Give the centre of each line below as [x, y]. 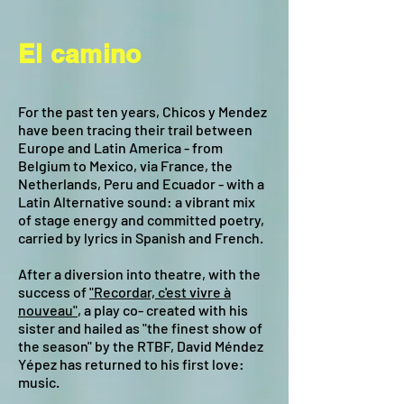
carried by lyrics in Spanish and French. [141, 238]
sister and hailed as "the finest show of [140, 328]
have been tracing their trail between [135, 129]
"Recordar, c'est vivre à [160, 292]
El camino [80, 54]
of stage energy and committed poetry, [141, 220]
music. [39, 382]
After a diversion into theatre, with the [139, 274]
